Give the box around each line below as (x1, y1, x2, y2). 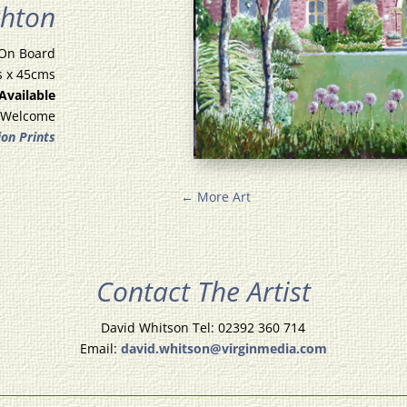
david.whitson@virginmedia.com (120, 339, 327, 357)
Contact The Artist (95, 272, 311, 310)
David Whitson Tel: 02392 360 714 (101, 318, 306, 336)
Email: (79, 339, 121, 357)
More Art (197, 187, 252, 205)
